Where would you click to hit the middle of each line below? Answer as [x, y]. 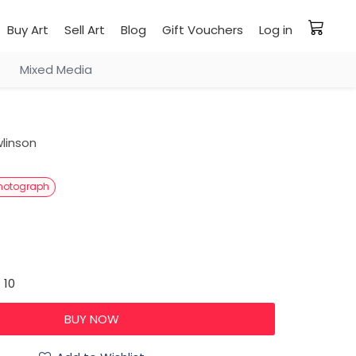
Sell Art [85, 30]
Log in [276, 30]
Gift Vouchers [203, 30]
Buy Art [28, 30]
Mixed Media [56, 70]
